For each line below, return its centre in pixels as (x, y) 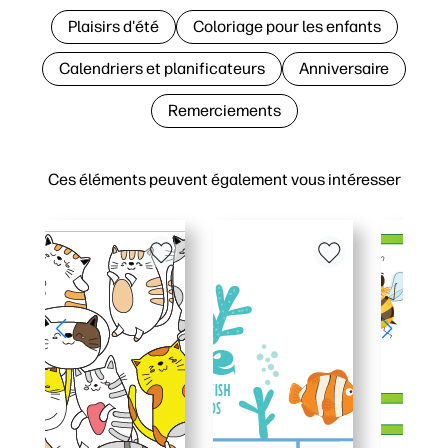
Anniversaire (344, 68)
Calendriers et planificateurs (162, 68)
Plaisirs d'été (113, 26)
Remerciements (224, 110)
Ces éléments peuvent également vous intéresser (224, 179)
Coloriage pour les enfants (286, 26)
